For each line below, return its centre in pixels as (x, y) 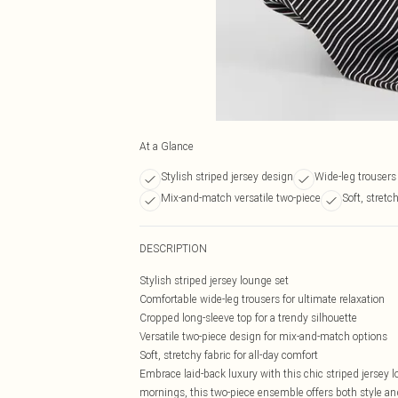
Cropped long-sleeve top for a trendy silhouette (248, 318)
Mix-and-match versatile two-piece (241, 198)
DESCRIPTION (173, 248)
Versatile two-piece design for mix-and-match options (263, 336)
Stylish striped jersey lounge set (214, 280)
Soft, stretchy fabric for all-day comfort (229, 355)
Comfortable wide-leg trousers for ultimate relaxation (262, 299)
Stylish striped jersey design (227, 176)
